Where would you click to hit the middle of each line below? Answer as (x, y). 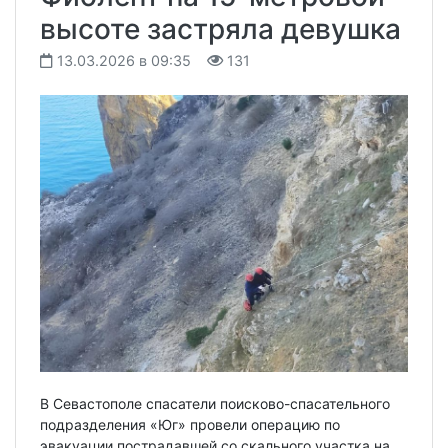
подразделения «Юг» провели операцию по (190, 425)
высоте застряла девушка (220, 28)
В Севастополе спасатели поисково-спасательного (215, 404)
